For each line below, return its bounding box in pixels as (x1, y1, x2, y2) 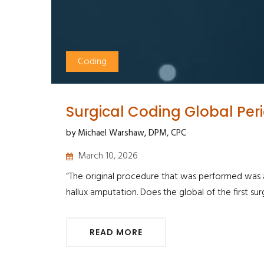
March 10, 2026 (78, 148, 138, 164)
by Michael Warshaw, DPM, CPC (66, 126, 186, 141)
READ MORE (90, 226, 143, 239)
